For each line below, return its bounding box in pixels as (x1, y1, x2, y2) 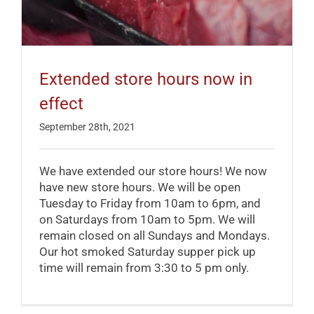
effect (39, 94, 83, 114)
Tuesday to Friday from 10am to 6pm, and (39, 196, 261, 211)
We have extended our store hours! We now (39, 164, 267, 179)
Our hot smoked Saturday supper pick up (39, 245, 256, 259)
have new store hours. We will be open (39, 180, 240, 195)
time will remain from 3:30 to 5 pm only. (39, 261, 249, 275)
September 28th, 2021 (39, 121, 135, 133)
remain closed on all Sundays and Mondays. (39, 228, 270, 243)
